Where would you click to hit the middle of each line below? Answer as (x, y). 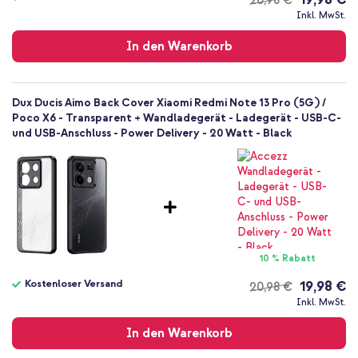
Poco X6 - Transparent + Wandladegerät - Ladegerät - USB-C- (177, 118)
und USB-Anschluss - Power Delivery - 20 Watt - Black (152, 133)
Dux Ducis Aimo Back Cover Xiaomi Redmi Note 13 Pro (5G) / (169, 103)
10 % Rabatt (288, 259)
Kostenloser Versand (74, 284)
